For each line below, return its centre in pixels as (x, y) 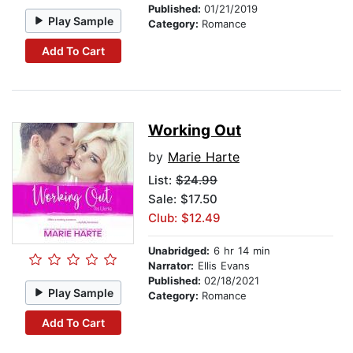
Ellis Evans (222, 266)
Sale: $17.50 (183, 199)
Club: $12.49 (184, 218)
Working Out (195, 131)
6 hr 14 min (240, 251)
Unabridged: (179, 251)
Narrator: (171, 266)
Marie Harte (204, 157)
